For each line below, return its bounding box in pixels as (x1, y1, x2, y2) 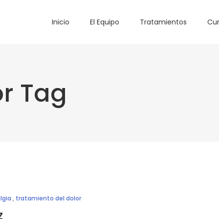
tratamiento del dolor (16, 194, 81, 202)
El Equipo (90, 17, 119, 27)
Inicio (52, 17, 69, 27)
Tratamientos (140, 17, 187, 27)
